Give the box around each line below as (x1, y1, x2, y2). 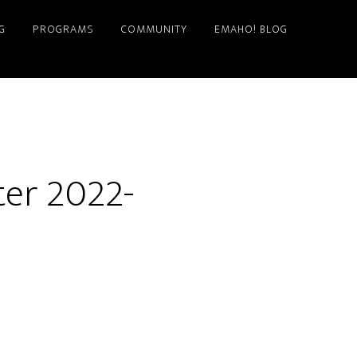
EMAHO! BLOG (214, 20, 288, 38)
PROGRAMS (33, 20, 94, 38)
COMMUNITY (121, 20, 187, 38)
